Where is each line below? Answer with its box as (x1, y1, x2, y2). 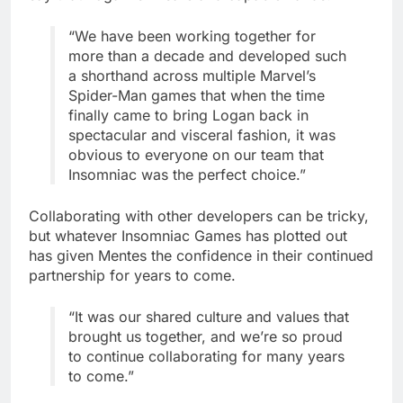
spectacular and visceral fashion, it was (68, 126, 336, 145)
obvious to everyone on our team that (68, 146, 324, 165)
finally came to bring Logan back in (68, 106, 309, 125)
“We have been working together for (68, 27, 316, 46)
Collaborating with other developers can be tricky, (29, 207, 369, 226)
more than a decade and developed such (68, 47, 346, 66)
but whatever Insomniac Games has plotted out (29, 227, 347, 246)
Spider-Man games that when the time (68, 86, 325, 105)
